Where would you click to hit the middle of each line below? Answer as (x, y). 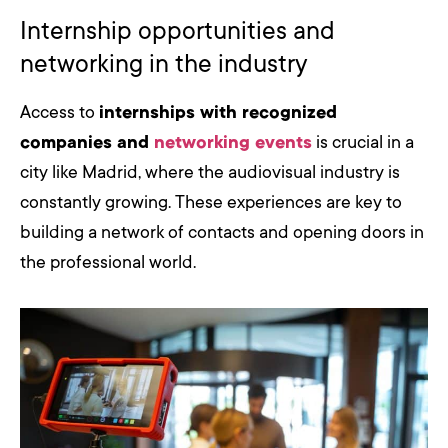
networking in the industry (164, 63)
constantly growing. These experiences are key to (211, 201)
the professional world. (108, 261)
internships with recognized (218, 111)
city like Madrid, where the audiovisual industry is (210, 171)
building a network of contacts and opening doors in (222, 231)
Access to (59, 111)
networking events (233, 141)
